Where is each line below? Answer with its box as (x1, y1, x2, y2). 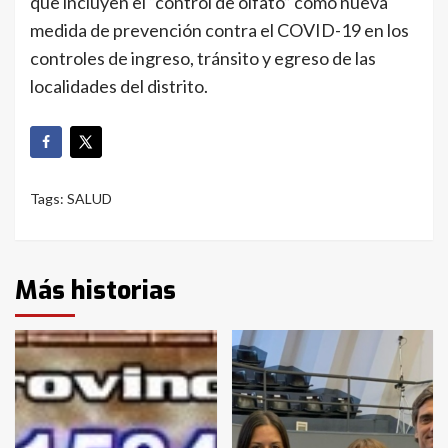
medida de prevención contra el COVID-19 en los (30, 18, 409, 41)
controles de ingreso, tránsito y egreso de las (30, 46, 376, 69)
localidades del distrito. (30, 74, 208, 97)
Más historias (15, 274, 176, 308)
